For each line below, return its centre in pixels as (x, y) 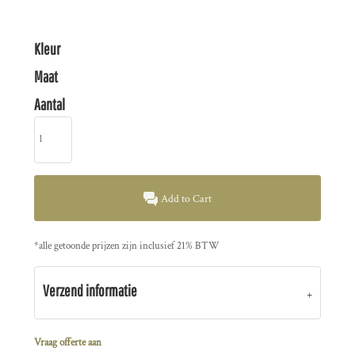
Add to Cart (187, 198)
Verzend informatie (90, 290)
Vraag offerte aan (68, 342)
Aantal (50, 104)
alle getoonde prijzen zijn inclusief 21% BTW (129, 246)
